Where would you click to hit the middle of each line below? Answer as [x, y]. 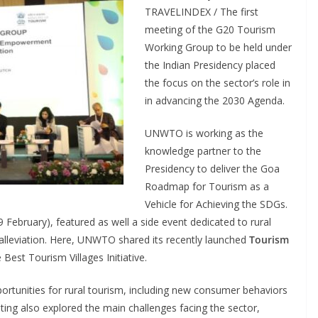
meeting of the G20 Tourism [210, 29]
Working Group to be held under [218, 47]
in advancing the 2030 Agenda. [215, 100]
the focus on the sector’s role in [218, 83]
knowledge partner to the [203, 151]
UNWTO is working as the [204, 133]
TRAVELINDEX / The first [202, 12]
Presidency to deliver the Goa [212, 169]
